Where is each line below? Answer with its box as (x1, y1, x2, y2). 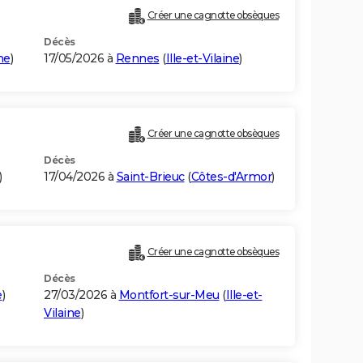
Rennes (115, 51, 160, 66)
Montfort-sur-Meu (118, 288, 220, 303)
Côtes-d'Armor (190, 169, 271, 185)
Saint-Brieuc (116, 169, 185, 185)
